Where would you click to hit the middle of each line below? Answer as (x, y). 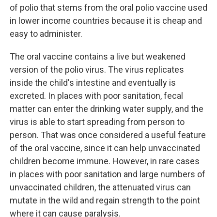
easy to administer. (46, 34)
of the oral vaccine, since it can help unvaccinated (105, 148)
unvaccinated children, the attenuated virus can (100, 187)
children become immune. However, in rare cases (105, 161)
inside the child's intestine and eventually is (93, 83)
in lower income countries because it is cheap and (106, 21)
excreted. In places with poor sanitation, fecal (96, 96)
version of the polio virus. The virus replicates (97, 70)
